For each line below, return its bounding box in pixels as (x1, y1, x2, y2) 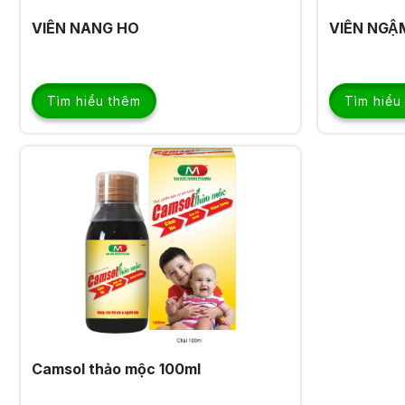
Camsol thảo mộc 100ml (31, 359, 201, 378)
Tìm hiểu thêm (46, 92, 141, 108)
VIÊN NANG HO (31, 18, 139, 37)
